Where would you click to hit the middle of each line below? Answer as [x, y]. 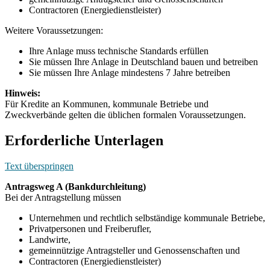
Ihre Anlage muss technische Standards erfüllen [119, 51]
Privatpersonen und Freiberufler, [90, 228]
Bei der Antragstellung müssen [63, 197]
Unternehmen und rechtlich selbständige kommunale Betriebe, [147, 218]
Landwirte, [50, 239]
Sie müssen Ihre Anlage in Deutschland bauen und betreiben [143, 61]
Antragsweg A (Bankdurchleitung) [75, 186]
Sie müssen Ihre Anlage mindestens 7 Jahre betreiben [130, 72]
